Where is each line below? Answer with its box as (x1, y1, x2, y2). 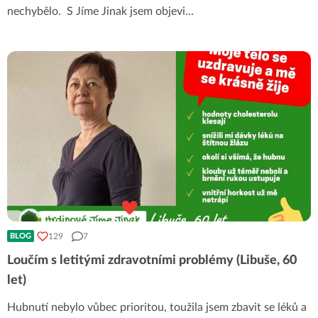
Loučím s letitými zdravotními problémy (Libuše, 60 (7, 254, 297, 268)
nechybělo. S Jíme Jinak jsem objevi (7, 6, 185, 18)
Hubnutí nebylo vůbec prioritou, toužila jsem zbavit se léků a (7, 302, 307, 314)
